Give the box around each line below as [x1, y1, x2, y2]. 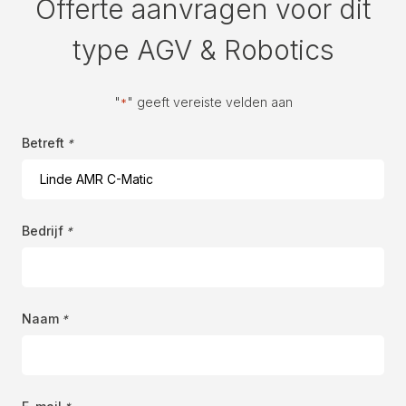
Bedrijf [22, 222, 63, 238]
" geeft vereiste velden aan [126, 93, 293, 110]
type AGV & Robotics [72, 33, 334, 66]
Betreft [22, 134, 64, 150]
